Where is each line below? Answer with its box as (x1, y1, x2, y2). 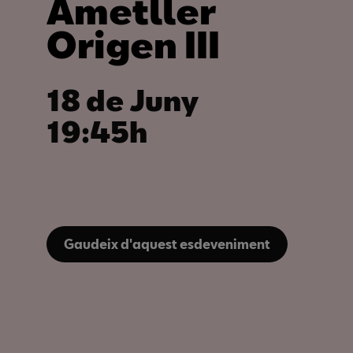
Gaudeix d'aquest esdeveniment (64, 236, 270, 251)
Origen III (46, 23, 220, 65)
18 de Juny (46, 84, 199, 117)
